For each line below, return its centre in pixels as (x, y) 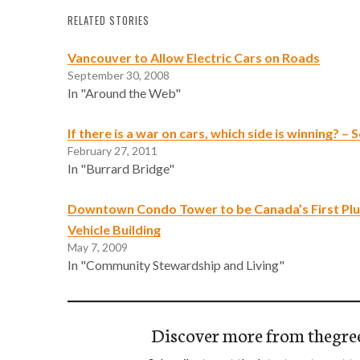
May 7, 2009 (98, 247)
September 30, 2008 (119, 75)
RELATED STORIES (108, 20)
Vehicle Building (114, 229)
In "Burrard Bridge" (121, 168)
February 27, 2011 (112, 150)
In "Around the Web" (124, 92)
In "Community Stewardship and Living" (176, 264)
